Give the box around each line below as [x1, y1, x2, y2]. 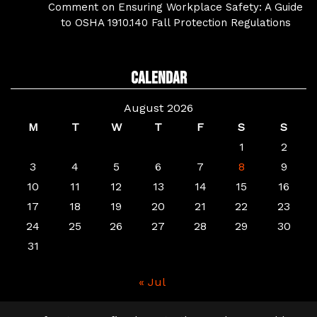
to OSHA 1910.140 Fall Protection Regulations [60, 16, 291, 30]
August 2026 [124, 101, 193, 115]
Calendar [130, 68, 187, 89]
